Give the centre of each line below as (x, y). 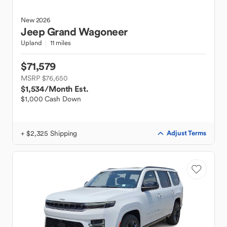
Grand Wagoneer (87, 32)
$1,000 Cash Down (51, 99)
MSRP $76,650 (44, 78)
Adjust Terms (186, 133)
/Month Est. (66, 89)
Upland (31, 43)
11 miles (61, 43)
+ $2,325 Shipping (49, 133)
